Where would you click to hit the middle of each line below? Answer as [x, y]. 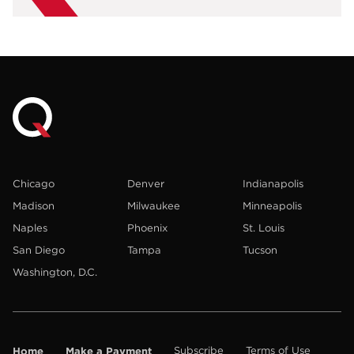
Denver [146, 183]
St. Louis [263, 228]
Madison [34, 205]
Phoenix [148, 228]
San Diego [39, 250]
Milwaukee [154, 205]
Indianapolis [273, 183]
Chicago [34, 183]
